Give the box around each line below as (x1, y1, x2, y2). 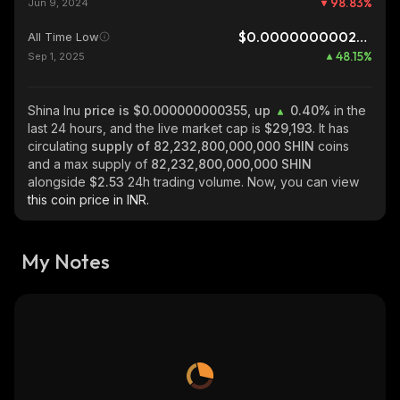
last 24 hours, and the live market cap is (28, 121, 264, 136)
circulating (28, 138, 91, 154)
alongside (28, 174, 89, 189)
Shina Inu (28, 103, 84, 118)
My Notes (21, 248, 110, 274)
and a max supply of (28, 156, 151, 171)
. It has (312, 121, 349, 136)
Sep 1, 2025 (28, 50, 85, 62)
